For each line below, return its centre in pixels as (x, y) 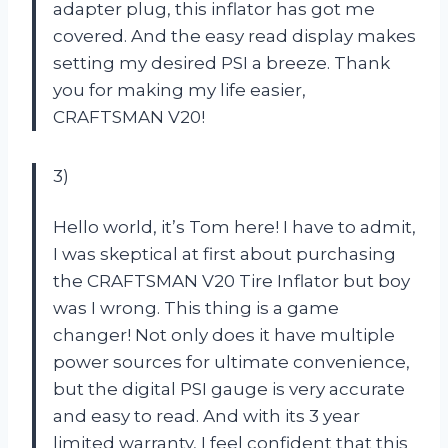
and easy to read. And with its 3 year (206, 415)
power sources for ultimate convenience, (231, 361)
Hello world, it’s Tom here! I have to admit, (234, 226)
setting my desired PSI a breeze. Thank (221, 62)
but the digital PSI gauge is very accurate (229, 388)
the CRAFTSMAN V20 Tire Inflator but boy (231, 280)
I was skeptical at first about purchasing (224, 253)
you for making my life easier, (179, 89)
